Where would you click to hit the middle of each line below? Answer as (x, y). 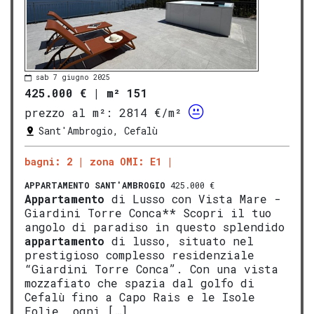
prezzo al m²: (68, 113)
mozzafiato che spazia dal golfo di (139, 283)
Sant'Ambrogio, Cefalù (98, 131)
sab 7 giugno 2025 (73, 78)
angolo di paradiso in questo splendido (155, 227)
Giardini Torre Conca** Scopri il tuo (148, 213)
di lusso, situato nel (179, 241)
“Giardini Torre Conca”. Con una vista (151, 269)
